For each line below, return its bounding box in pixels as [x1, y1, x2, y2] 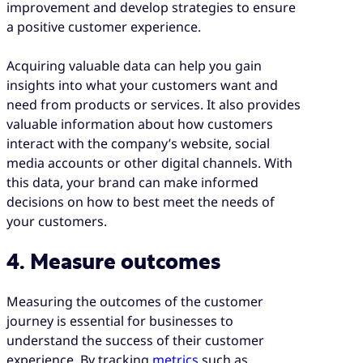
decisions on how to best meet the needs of [6, 192, 275, 211]
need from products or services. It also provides [6, 95, 301, 113]
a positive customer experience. [6, 17, 204, 36]
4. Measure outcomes [6, 251, 220, 273]
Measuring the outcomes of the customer [6, 293, 263, 311]
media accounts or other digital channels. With [6, 153, 293, 172]
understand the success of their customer [6, 331, 264, 350]
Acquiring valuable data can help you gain [6, 56, 262, 75]
